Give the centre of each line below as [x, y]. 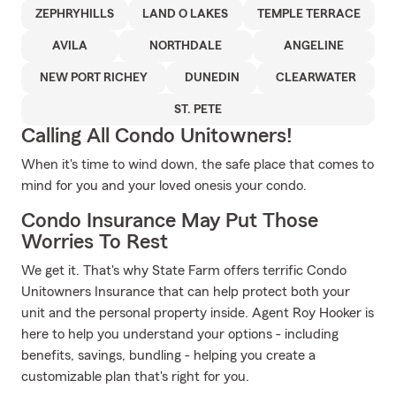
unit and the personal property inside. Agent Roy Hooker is [198, 313]
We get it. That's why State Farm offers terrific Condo [184, 270]
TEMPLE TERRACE [308, 14]
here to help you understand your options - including [180, 334]
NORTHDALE [186, 46]
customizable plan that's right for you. [135, 377]
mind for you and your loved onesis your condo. [164, 186]
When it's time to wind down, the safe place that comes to [198, 164]
